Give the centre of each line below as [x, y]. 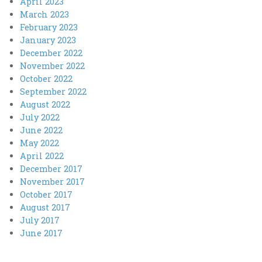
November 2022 [53, 65]
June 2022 [42, 130]
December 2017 [51, 168]
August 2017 [45, 207]
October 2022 [46, 78]
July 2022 [40, 117]
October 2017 [46, 194]
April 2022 [42, 156]
